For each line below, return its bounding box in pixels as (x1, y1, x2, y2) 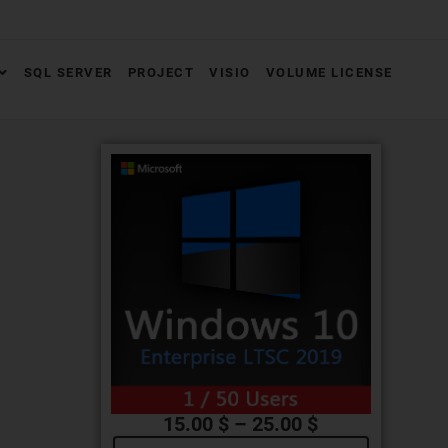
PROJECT (127, 65, 195, 80)
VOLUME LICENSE (265, 65, 393, 80)
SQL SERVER (23, 65, 113, 80)
